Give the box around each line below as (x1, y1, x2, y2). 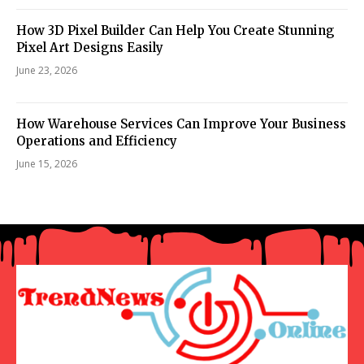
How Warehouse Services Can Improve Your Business (16, 115, 346, 132)
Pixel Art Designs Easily (16, 39, 163, 55)
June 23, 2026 (16, 63, 77, 77)
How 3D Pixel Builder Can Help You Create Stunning (16, 22, 334, 38)
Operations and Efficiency (16, 132, 177, 149)
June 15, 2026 (16, 156, 77, 171)
